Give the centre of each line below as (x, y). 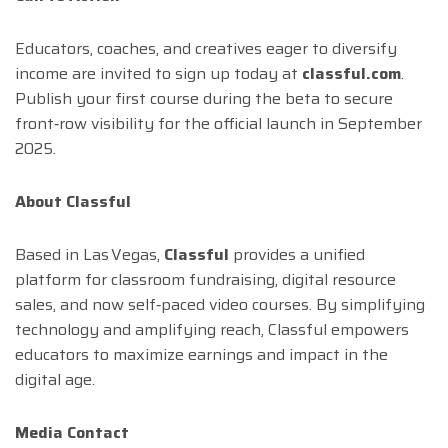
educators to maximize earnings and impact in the (201, 355)
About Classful (73, 202)
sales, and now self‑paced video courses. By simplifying (220, 305)
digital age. (55, 380)
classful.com (351, 74)
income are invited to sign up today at (158, 74)
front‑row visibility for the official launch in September (218, 124)
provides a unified (297, 255)
